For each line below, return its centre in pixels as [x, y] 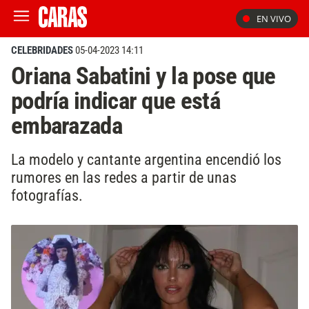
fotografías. [47, 195]
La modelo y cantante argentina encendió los [146, 159]
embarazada [67, 126]
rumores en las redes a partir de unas [124, 177]
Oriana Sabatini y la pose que [143, 76]
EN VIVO [274, 19]
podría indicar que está [116, 101]
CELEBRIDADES [42, 50]
